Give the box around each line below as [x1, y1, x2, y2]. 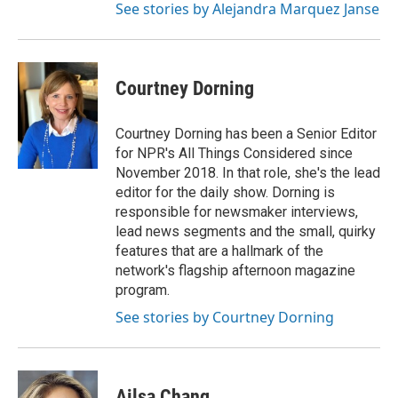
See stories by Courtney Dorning [115, 307, 334, 327]
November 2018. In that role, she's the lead [115, 164, 380, 181]
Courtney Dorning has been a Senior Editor [115, 125, 377, 142]
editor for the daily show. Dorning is [115, 184, 335, 201]
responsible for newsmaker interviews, [115, 203, 358, 220]
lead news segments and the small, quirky [115, 223, 376, 240]
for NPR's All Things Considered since [115, 145, 353, 162]
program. [115, 282, 170, 298]
